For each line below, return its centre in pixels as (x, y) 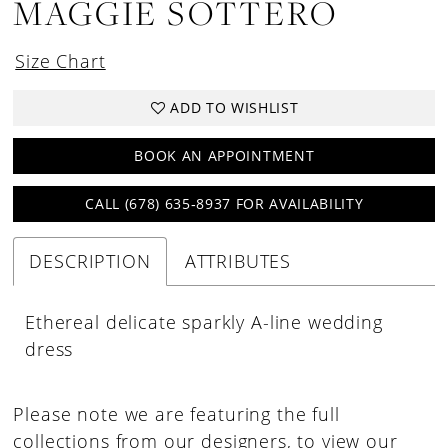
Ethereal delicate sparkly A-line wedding (204, 321)
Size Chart (60, 60)
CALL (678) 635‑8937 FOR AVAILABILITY (224, 204)
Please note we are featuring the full (176, 413)
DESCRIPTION (90, 260)
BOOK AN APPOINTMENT (224, 156)
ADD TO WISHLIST (234, 108)
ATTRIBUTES (238, 260)
